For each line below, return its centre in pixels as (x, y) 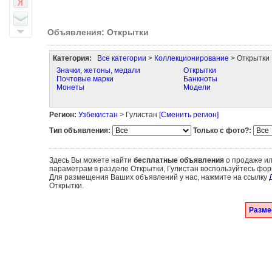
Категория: (72, 58)
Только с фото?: (222, 131)
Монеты (70, 87)
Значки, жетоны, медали (98, 70)
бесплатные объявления (178, 160)
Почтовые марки (85, 79)
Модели (197, 87)
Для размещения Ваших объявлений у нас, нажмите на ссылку (159, 177)
